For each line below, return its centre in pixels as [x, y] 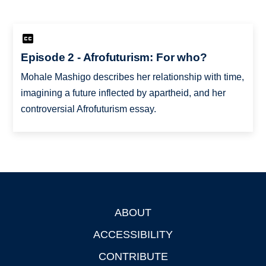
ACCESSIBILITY [133, 234]
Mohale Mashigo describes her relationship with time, [132, 77]
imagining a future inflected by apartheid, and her [123, 93]
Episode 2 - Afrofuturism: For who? [114, 57]
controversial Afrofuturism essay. [88, 109]
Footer [27, 214]
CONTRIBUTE [133, 256]
